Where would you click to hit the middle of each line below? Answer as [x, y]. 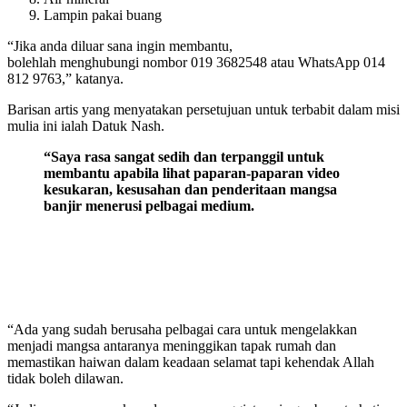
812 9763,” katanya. [65, 78]
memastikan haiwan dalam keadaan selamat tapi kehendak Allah [191, 362]
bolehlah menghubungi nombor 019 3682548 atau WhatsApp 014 [196, 62]
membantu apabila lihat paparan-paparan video [192, 173]
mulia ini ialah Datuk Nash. [86, 125]
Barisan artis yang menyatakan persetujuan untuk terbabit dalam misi [203, 109]
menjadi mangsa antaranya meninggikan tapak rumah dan [172, 345]
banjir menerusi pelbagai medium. [149, 205]
